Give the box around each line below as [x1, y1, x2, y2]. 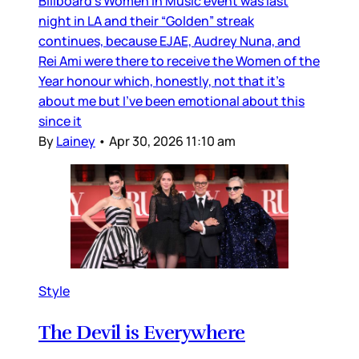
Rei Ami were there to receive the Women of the [38, 51, 320, 70]
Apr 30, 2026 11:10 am [109, 131, 236, 150]
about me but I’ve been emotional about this [38, 91, 305, 110]
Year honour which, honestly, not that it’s [38, 71, 284, 90]
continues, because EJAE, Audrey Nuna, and [38, 31, 301, 50]
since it [38, 111, 82, 130]
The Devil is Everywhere [38, 320, 245, 345]
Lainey [56, 131, 95, 150]
